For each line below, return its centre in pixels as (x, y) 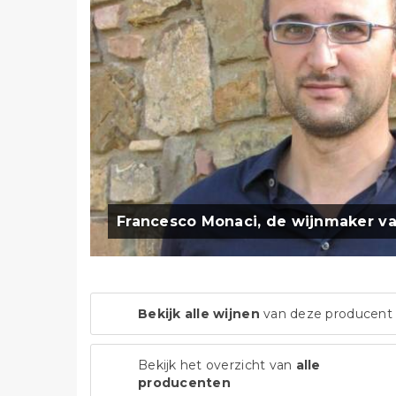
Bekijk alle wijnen (199, 314)
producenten (184, 383)
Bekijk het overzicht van (217, 366)
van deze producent (326, 314)
